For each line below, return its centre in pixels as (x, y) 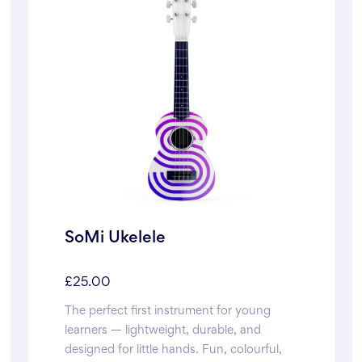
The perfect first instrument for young (168, 311)
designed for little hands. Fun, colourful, (173, 350)
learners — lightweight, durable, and (163, 331)
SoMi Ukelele (115, 239)
